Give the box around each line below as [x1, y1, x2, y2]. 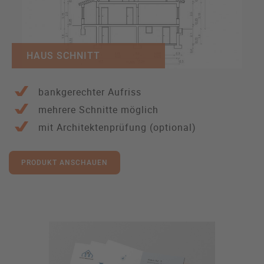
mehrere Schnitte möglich [38, 103, 159, 117]
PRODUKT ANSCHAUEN [21, 159, 108, 167]
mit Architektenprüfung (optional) [38, 121, 196, 134]
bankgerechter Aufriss [38, 85, 141, 99]
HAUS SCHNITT [27, 50, 100, 62]
